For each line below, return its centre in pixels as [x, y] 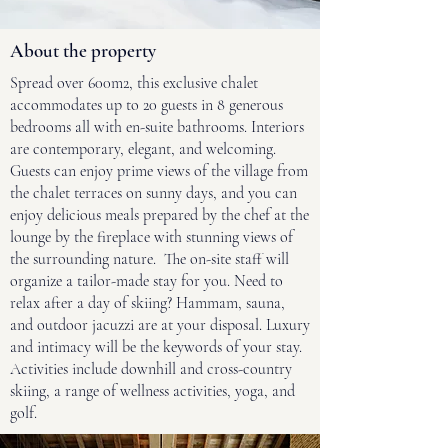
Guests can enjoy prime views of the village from [159, 171]
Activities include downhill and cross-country [151, 369]
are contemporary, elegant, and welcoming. [143, 149]
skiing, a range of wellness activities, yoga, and [152, 391]
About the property [83, 50]
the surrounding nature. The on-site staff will [149, 259]
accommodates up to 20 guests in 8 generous [146, 105]
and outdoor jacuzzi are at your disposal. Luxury [160, 325]
